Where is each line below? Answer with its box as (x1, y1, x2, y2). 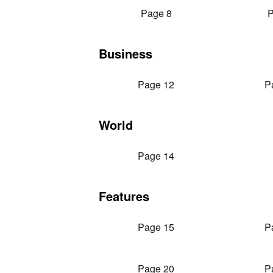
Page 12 (138, 77, 174, 91)
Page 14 (138, 149, 174, 163)
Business (99, 44, 152, 62)
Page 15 (138, 220, 174, 234)
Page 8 (140, 6, 172, 20)
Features (99, 187, 149, 205)
